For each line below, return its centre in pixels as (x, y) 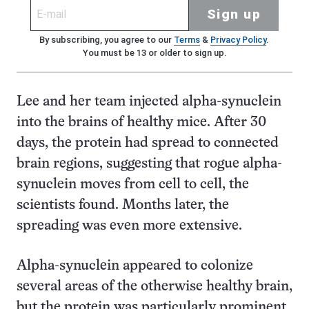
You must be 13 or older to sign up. (154, 53)
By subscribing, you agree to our (106, 40)
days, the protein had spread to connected (148, 143)
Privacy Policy (238, 40)
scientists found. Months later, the (123, 206)
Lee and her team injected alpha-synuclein (149, 102)
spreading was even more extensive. (129, 226)
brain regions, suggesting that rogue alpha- (149, 164)
